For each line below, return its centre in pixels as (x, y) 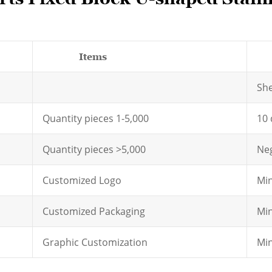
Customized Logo (82, 180)
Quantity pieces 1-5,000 (96, 118)
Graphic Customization (95, 242)
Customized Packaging (94, 211)
